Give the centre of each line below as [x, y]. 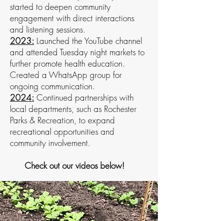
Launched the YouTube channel [88, 41]
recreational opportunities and [62, 131]
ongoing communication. [52, 86]
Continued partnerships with [84, 97]
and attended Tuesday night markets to [77, 52]
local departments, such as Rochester [73, 109]
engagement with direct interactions [72, 18]
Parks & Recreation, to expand [62, 120]
